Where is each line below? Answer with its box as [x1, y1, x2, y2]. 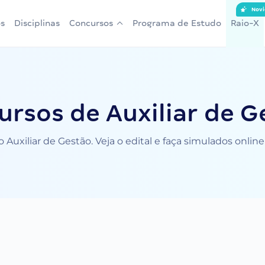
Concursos [69, 18, 113, 28]
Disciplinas [14, 18, 60, 28]
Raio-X [231, 18, 259, 28]
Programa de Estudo [132, 18, 221, 28]
